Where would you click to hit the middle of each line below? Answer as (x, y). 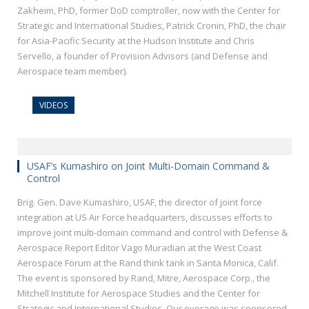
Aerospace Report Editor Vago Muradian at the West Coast (139, 248)
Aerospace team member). (72, 71)
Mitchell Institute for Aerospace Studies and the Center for (139, 293)
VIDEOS (53, 106)
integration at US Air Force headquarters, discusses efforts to (145, 218)
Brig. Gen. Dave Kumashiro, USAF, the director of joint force (140, 202)
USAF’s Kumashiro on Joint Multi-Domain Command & (148, 166)
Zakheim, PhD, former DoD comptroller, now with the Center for (149, 11)
